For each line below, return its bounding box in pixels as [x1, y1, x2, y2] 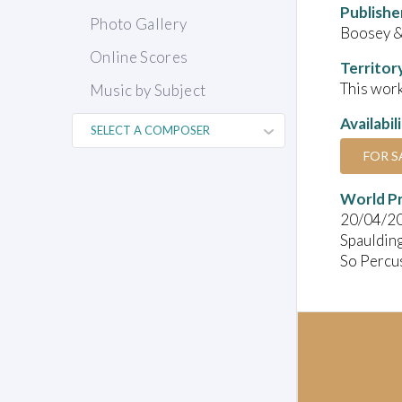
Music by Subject [90, 81, 206, 100]
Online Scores [90, 48, 188, 67]
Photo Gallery [90, 14, 188, 34]
